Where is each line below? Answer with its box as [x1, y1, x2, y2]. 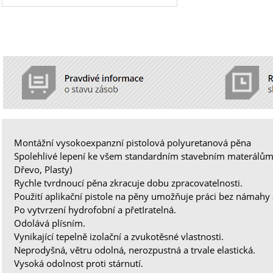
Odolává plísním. [14, 216, 86, 229]
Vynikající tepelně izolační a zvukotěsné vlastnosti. [14, 230, 224, 243]
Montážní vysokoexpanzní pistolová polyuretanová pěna [14, 136, 252, 149]
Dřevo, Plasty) [14, 163, 73, 175]
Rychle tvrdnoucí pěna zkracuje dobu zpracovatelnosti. [14, 176, 243, 189]
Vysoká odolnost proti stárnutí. [14, 257, 144, 269]
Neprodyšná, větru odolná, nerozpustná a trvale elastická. [14, 243, 256, 256]
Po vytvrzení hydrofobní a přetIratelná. [14, 203, 177, 216]
